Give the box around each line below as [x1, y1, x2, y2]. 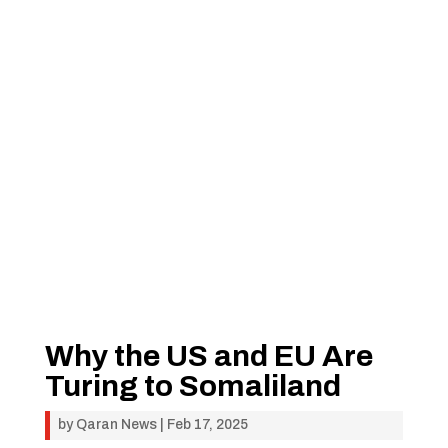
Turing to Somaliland [44, 370, 341, 402]
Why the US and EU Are [44, 340, 373, 372]
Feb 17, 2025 [166, 417, 248, 432]
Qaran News [75, 417, 157, 432]
